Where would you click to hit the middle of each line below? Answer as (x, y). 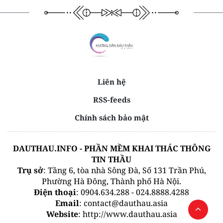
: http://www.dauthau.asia (127, 214)
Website (62, 214)
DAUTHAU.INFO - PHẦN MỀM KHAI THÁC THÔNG (111, 148)
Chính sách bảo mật (111, 117)
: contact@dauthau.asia (123, 203)
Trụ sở (30, 170)
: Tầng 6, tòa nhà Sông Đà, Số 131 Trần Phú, (124, 170)
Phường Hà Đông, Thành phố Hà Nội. (111, 181)
